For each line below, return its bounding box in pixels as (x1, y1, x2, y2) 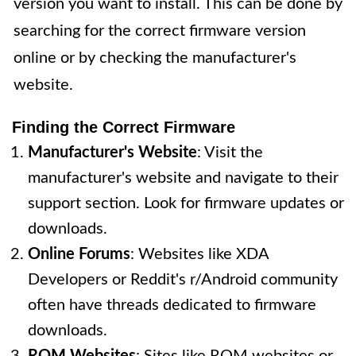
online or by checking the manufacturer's (14, 50, 296, 67)
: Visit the (197, 145, 263, 161)
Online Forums (28, 246, 130, 263)
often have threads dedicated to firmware (28, 297, 316, 314)
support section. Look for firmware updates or (28, 195, 344, 212)
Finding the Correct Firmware (12, 118, 235, 137)
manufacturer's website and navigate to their (28, 170, 339, 187)
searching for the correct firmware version (14, 23, 306, 40)
